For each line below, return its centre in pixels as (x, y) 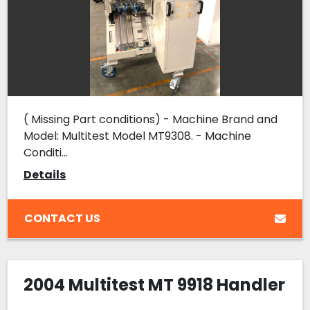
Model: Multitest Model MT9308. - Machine (137, 136)
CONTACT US (62, 218)
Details (44, 175)
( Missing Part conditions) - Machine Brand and (150, 120)
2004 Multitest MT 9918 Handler (154, 285)
